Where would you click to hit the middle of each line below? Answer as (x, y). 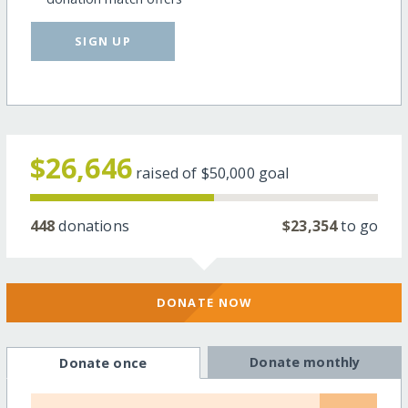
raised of (168, 173)
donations (92, 225)
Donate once (103, 362)
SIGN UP (103, 41)
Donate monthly (305, 362)
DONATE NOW (204, 303)
